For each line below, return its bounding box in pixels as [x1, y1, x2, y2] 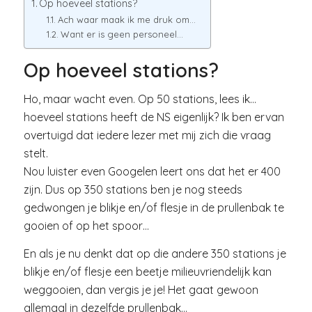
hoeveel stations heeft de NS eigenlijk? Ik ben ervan [23, 110, 284, 125]
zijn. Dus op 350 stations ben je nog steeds [23, 182, 242, 197]
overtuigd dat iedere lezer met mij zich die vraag [23, 128, 271, 143]
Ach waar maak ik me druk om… [57, 13, 196, 25]
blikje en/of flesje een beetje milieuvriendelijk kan [23, 264, 272, 279]
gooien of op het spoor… [23, 219, 149, 233]
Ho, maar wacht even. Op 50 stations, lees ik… [23, 92, 256, 107]
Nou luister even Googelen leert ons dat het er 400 [23, 164, 281, 179]
